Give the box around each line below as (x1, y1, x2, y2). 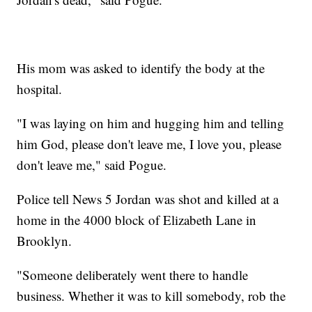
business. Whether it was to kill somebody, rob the (17, 287, 286, 305)
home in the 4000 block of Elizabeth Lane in (17, 211, 257, 229)
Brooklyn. (17, 232, 72, 250)
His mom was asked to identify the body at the (17, 59, 265, 77)
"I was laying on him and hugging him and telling (17, 114, 285, 132)
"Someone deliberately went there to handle (17, 266, 249, 284)
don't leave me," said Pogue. (17, 156, 167, 174)
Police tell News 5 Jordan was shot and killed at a (17, 190, 279, 208)
